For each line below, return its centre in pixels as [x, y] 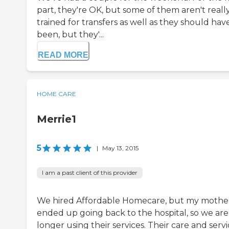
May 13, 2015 [120, 148]
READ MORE [63, 55]
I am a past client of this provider [90, 173]
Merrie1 [56, 119]
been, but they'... [70, 35]
